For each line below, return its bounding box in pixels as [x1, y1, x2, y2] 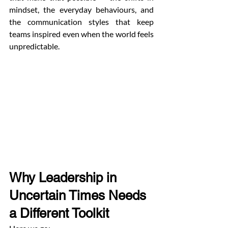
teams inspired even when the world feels [9, 29, 154, 39]
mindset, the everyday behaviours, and [9, 5, 154, 14]
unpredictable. [9, 41, 60, 51]
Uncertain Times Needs [9, 188, 150, 204]
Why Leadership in [9, 170, 120, 186]
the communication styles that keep [9, 17, 154, 26]
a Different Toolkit [9, 206, 109, 221]
